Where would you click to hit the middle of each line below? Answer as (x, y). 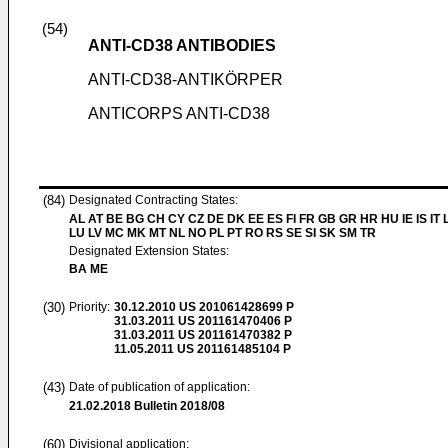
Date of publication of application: (159, 387)
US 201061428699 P (235, 307)
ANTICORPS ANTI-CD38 (179, 113)
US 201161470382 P (233, 335)
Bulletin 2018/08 (178, 406)
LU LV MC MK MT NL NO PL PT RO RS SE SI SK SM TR (222, 233)
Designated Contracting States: (153, 200)
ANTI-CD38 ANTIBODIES (182, 45)
